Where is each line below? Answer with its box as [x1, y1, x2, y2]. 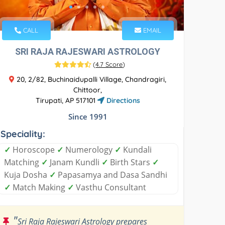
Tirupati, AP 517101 [35, 95, 97, 105]
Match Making [11, 181, 68, 193]
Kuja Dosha [4, 169, 50, 180]
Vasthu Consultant [74, 181, 147, 193]
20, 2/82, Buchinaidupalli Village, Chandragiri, [15, 74, 167, 84]
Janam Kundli [48, 156, 102, 168]
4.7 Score [95, 60, 123, 68]
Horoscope [11, 144, 57, 155]
